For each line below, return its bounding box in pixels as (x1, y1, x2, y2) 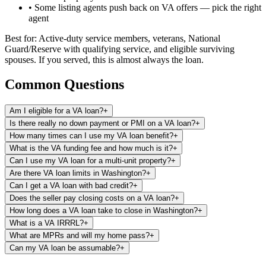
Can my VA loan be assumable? (9, 243, 120, 253)
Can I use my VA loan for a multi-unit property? (9, 156, 171, 166)
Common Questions (5, 77, 124, 93)
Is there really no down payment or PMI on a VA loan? (9, 119, 195, 128)
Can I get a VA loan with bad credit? (9, 181, 133, 191)
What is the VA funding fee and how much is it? (9, 144, 173, 153)
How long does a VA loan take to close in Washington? (9, 206, 198, 216)
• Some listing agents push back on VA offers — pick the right (28, 2, 261, 12)
